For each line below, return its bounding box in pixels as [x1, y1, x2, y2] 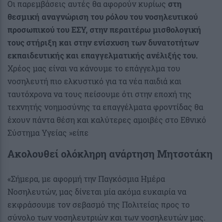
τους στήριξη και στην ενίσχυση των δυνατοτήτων [7, 37, 199, 48]
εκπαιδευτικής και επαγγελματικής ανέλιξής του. [7, 50, 198, 60]
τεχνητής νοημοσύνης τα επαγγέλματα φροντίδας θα [7, 101, 203, 112]
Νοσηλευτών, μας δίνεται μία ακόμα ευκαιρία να [7, 186, 186, 197]
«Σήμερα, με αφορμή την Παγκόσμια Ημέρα [7, 173, 165, 184]
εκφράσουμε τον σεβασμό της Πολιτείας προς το [7, 199, 190, 210]
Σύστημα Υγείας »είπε [7, 127, 89, 138]
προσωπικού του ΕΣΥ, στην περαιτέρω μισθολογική [7, 24, 201, 35]
